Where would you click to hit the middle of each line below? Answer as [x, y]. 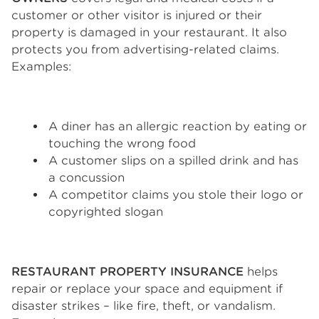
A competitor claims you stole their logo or [176, 195]
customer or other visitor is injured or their [137, 15]
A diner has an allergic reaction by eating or [178, 126]
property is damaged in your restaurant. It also [149, 32]
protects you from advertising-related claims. [145, 49]
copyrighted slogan [106, 212]
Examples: [41, 67]
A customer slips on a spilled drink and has [173, 161]
